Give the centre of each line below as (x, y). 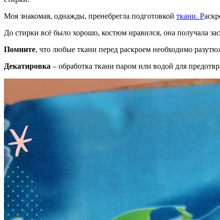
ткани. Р (190, 16)
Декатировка (27, 66)
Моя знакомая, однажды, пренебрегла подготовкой (90, 16)
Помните (20, 49)
